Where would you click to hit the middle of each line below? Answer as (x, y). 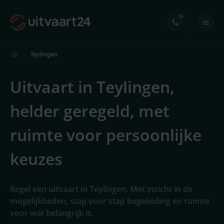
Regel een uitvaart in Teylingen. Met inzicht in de (101, 189)
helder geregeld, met (90, 111)
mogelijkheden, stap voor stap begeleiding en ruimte (110, 201)
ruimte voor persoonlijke (106, 135)
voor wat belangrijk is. (52, 213)
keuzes (36, 159)
